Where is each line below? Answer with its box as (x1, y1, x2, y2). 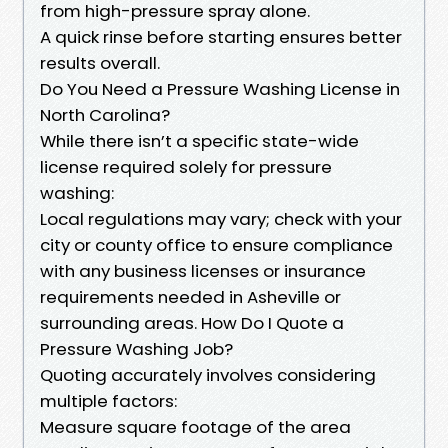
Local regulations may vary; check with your (40, 206, 402, 231)
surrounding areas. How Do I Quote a (40, 310, 344, 335)
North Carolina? (40, 102, 170, 127)
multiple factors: (40, 388, 177, 413)
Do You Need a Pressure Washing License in (40, 76, 400, 101)
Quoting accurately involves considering (40, 362, 376, 387)
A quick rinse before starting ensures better (40, 24, 402, 49)
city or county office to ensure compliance (40, 232, 393, 257)
